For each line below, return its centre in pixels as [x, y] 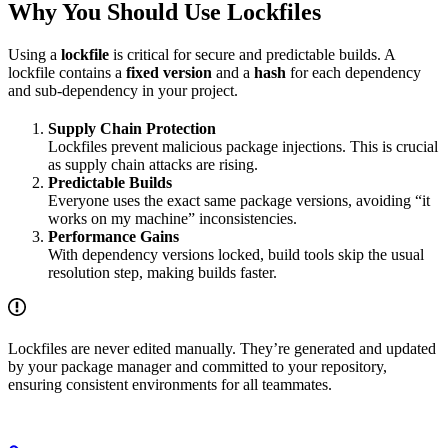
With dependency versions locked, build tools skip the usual [236, 254]
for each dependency [353, 72]
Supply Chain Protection [132, 128]
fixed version [169, 72]
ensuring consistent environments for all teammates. [170, 384]
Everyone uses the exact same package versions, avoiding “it [239, 200]
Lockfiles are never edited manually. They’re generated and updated [222, 348]
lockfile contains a [67, 72]
